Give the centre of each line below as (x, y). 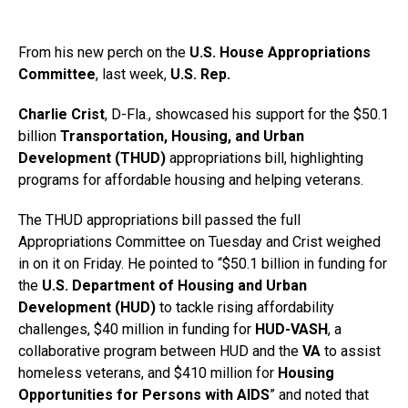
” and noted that (319, 395)
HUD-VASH (291, 330)
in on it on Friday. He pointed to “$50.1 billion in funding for (203, 264)
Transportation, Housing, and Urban (182, 137)
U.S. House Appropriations (280, 53)
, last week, (133, 75)
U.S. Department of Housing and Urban (174, 286)
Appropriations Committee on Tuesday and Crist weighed (199, 242)
